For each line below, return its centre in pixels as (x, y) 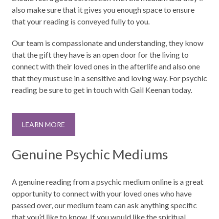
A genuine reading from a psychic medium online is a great (108, 182)
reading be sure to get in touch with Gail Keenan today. (102, 89)
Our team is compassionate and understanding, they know (108, 43)
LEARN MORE (44, 124)
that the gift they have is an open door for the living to (100, 54)
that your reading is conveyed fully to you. (81, 21)
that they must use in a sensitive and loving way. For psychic (109, 78)
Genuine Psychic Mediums (90, 154)
